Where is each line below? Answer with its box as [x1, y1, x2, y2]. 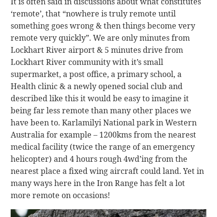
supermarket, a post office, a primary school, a [11, 68, 182, 79]
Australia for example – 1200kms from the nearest [11, 129, 197, 140]
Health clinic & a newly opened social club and [11, 80, 183, 92]
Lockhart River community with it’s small [11, 56, 164, 67]
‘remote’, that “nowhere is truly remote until [11, 8, 176, 19]
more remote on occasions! [11, 189, 110, 201]
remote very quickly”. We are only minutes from [11, 32, 190, 43]
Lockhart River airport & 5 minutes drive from [11, 44, 184, 55]
